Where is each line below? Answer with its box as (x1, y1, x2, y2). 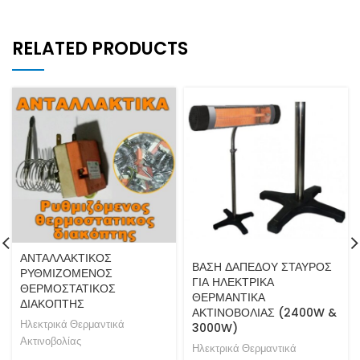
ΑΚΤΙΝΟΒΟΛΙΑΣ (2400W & (192, 304, 337, 321)
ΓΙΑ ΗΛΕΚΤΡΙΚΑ (192, 273, 274, 290)
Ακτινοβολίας (20, 333, 81, 347)
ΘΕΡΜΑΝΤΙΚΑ (192, 288, 265, 305)
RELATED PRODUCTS (12, 35, 188, 61)
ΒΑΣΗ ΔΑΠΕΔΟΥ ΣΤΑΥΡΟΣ (192, 258, 332, 275)
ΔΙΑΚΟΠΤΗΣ (20, 295, 84, 312)
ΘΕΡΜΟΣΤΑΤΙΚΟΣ (20, 280, 116, 297)
